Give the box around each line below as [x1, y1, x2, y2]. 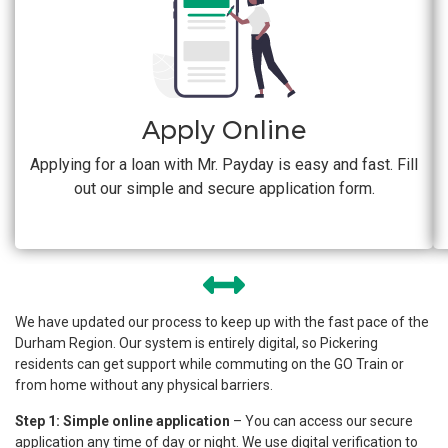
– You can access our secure [230, 412, 413, 429]
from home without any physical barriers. [15, 377, 273, 394]
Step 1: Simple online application [15, 412, 230, 429]
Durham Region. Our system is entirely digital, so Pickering [15, 335, 378, 352]
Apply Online [141, 115, 307, 146]
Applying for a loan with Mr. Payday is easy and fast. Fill [30, 155, 418, 175]
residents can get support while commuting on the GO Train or [15, 356, 404, 373]
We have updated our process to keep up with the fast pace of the [15, 314, 429, 331]
